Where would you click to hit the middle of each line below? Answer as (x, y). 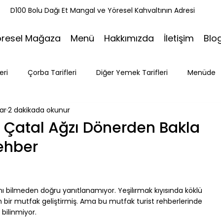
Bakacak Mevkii (45, 151)
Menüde (202, 72)
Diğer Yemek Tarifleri (132, 72)
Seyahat (154, 112)
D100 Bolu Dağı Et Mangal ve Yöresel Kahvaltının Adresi (102, 10)
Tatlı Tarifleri (46, 112)
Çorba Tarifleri (52, 72)
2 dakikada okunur (39, 110)
